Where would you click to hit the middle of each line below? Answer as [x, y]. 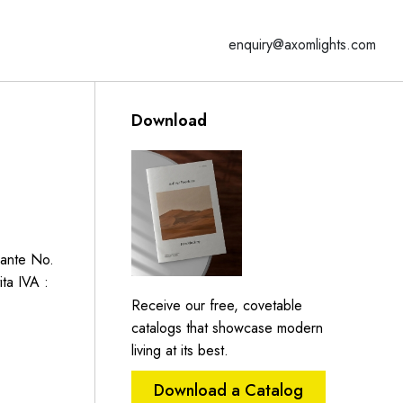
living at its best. [179, 350]
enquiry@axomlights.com [302, 45]
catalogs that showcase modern [227, 327]
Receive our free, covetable [216, 305]
